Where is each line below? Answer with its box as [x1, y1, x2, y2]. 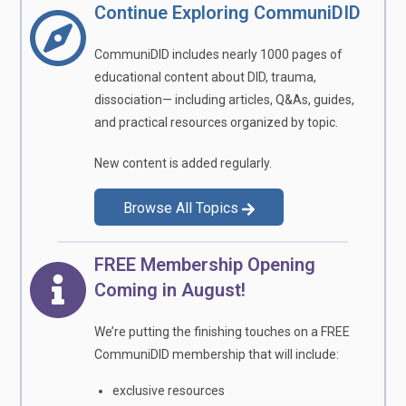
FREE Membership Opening [94, 253, 316, 275]
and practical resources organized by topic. [94, 114, 339, 130]
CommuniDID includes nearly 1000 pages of [94, 46, 343, 62]
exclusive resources [112, 382, 226, 398]
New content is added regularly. [94, 155, 273, 170]
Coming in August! [94, 278, 246, 301]
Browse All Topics [123, 198, 239, 217]
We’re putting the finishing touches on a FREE [94, 324, 351, 339]
